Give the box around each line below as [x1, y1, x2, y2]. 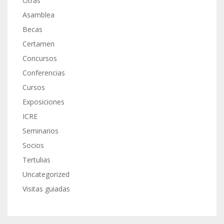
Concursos [22, 53, 57, 63]
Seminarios [22, 126, 58, 136]
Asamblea [22, 10, 54, 20]
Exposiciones [22, 97, 64, 107]
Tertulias [22, 155, 50, 165]
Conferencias [22, 68, 65, 78]
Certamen [22, 39, 54, 49]
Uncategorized [22, 169, 69, 179]
